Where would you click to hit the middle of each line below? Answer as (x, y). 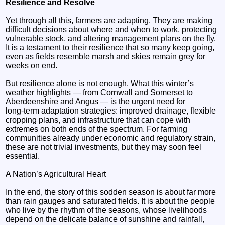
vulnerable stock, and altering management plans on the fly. (111, 38)
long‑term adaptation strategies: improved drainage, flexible (111, 110)
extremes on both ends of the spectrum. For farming (97, 129)
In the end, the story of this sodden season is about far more (111, 192)
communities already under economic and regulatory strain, (111, 138)
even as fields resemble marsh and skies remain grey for (106, 56)
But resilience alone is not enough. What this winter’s (100, 83)
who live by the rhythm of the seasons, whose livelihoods (106, 210)
